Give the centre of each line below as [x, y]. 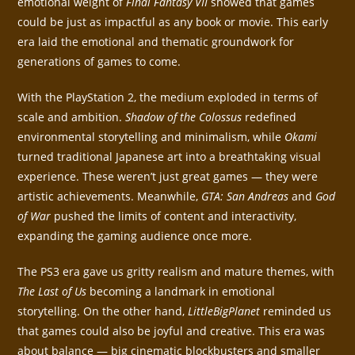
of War [34, 216]
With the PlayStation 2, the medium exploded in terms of [168, 97]
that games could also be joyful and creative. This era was [172, 331]
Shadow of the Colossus [184, 117]
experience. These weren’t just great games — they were [168, 177]
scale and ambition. [72, 117]
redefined [269, 117]
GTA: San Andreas [245, 197]
